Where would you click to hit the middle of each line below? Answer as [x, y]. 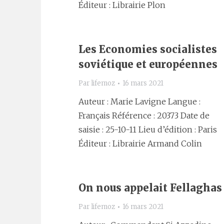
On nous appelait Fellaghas [150, 188]
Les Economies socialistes [148, 49]
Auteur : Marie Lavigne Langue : [139, 101]
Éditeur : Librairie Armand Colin [140, 143]
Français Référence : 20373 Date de [144, 115]
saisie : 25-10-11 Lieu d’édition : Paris [148, 129]
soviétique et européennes [148, 64]
